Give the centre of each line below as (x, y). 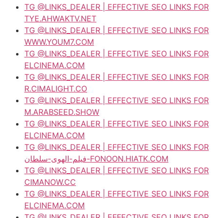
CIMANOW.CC (50, 182)
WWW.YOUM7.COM (59, 42)
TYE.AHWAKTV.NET (60, 18)
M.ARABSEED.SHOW (62, 112)
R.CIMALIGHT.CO (56, 88)
